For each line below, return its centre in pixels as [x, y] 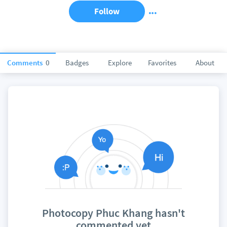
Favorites [162, 63]
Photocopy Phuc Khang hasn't [113, 213]
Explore [120, 63]
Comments [26, 63]
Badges [77, 63]
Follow [107, 11]
